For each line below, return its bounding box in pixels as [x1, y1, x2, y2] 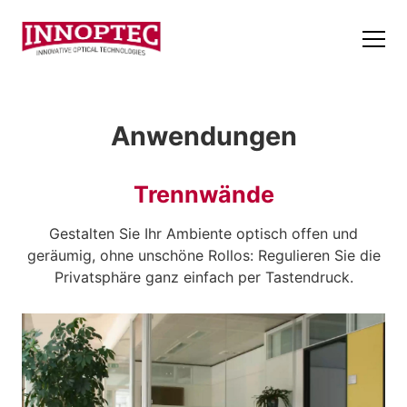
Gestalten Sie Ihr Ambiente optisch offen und [49, 224, 358, 243]
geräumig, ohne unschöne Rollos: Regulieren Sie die [26, 246, 381, 264]
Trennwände [133, 181, 274, 208]
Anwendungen [110, 120, 297, 152]
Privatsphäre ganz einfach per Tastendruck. [54, 268, 353, 286]
